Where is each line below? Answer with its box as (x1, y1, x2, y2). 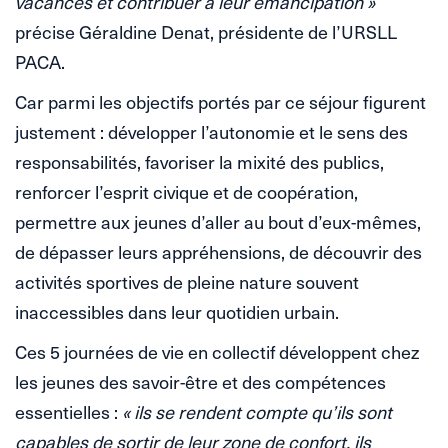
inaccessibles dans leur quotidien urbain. (15, 298, 339, 326)
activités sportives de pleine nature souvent (15, 268, 359, 296)
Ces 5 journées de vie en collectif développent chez (15, 338, 419, 366)
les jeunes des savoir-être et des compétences (15, 368, 386, 396)
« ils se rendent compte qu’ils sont (122, 398, 392, 426)
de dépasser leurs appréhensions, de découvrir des (15, 238, 422, 266)
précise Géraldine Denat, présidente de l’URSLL (15, 18, 397, 46)
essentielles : (15, 398, 122, 426)
